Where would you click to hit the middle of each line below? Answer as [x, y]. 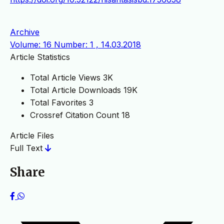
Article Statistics [40, 57]
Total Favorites [58, 103]
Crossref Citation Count [74, 115]
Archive [25, 32]
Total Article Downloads [75, 90]
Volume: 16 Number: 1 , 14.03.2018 [75, 45]
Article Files [32, 136]
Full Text [27, 148]
